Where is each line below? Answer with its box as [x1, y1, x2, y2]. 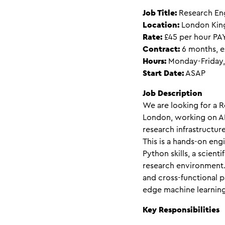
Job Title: [143, 9, 177, 18]
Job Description [143, 89, 202, 98]
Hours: [143, 57, 166, 66]
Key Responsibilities [143, 206, 219, 214]
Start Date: [143, 69, 184, 78]
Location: [143, 21, 179, 30]
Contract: [143, 45, 180, 54]
